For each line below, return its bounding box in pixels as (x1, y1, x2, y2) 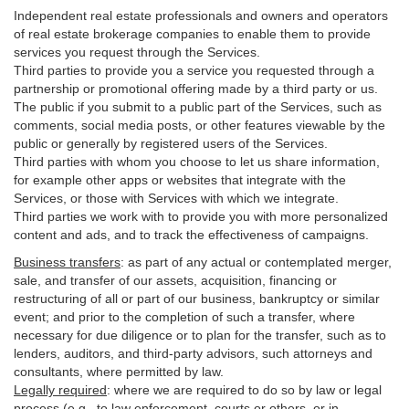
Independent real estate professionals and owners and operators (14, 8, 388, 23)
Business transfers (14, 255, 121, 269)
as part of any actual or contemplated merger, (124, 255, 392, 269)
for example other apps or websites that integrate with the (14, 173, 346, 187)
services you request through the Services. (14, 45, 260, 59)
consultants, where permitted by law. (14, 364, 224, 379)
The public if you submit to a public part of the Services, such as (14, 100, 382, 114)
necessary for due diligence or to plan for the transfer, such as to (14, 328, 386, 342)
